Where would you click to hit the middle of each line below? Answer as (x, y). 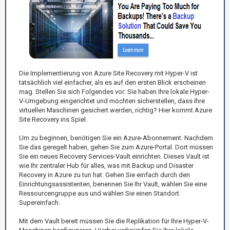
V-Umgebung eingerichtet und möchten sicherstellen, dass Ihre (112, 101)
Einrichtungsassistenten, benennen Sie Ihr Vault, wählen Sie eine (113, 184)
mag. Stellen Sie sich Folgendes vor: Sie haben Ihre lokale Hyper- (114, 91)
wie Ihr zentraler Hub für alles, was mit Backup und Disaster (106, 165)
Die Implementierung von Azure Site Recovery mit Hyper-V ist (108, 73)
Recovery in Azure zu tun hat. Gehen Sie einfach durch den (104, 175)
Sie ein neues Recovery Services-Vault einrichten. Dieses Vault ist (114, 156)
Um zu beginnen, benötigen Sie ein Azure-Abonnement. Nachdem (116, 138)
